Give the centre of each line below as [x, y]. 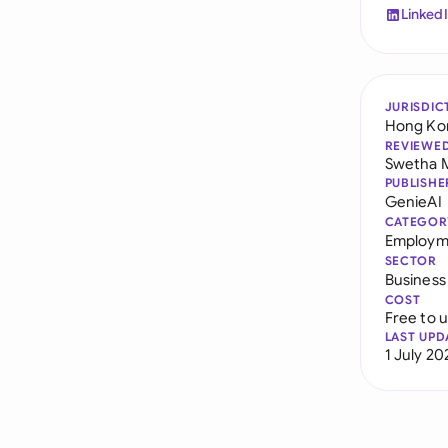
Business [415, 279]
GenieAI [413, 201]
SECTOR [410, 260]
